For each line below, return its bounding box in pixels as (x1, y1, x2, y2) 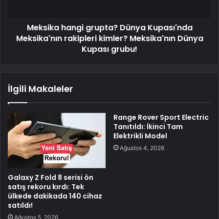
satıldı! (8, 200, 33, 211)
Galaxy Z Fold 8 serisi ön (8, 173, 93, 183)
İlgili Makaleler (8, 83, 73, 95)
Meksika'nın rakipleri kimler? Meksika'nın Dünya (16, 33, 203, 44)
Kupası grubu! (82, 44, 137, 55)
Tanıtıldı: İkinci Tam (113, 122, 183, 132)
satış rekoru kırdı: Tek (8, 182, 84, 192)
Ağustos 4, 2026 (120, 144, 164, 152)
